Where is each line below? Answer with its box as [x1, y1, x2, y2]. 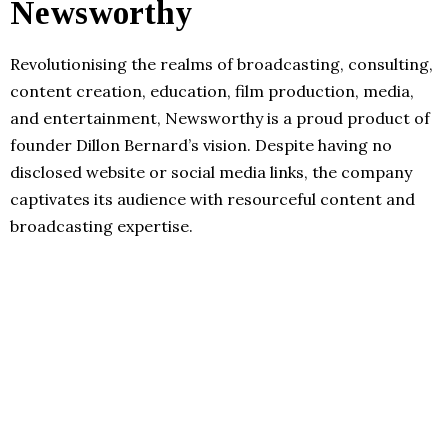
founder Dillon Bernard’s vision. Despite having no [10, 134, 392, 155]
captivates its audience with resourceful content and [10, 188, 415, 209]
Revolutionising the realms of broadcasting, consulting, [10, 53, 433, 74]
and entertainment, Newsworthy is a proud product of [10, 107, 430, 128]
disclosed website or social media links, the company [10, 161, 412, 182]
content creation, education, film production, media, [10, 80, 414, 101]
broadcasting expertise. [10, 215, 193, 236]
